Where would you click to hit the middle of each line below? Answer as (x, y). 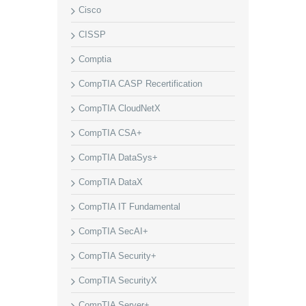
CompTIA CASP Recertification (140, 84)
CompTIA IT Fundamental (129, 207)
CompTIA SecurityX (118, 280)
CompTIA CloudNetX (120, 108)
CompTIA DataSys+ (118, 157)
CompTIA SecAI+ (113, 231)
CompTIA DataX (111, 182)
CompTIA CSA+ (110, 133)
